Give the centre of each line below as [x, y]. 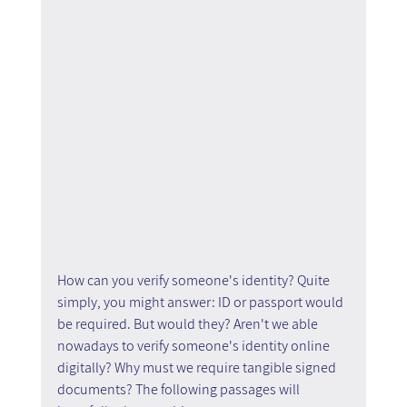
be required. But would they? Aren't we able [189, 323]
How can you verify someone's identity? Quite [194, 280]
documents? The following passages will [179, 389]
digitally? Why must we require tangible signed [198, 367]
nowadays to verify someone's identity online [194, 345]
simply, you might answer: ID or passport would [201, 302]
